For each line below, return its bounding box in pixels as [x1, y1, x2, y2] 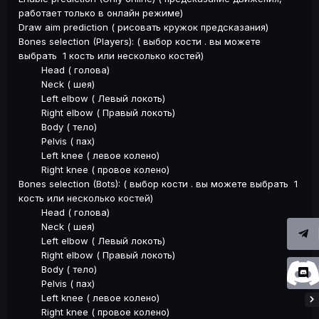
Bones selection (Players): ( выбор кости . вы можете [19, 35, 261, 47]
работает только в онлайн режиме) [19, 6, 183, 19]
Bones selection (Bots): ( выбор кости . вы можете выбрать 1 [19, 177, 298, 189]
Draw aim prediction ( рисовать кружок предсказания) [19, 21, 268, 33]
